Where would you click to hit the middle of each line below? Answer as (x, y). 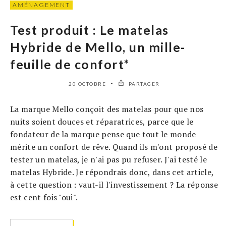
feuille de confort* (70, 64)
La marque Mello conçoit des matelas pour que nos (107, 109)
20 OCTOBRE (88, 84)
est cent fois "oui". (44, 197)
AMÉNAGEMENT (41, 5)
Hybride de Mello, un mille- (98, 47)
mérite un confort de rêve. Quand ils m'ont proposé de (114, 147)
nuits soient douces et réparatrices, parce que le (102, 122)
